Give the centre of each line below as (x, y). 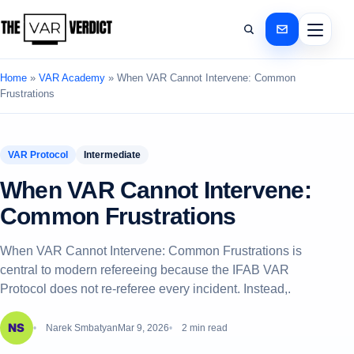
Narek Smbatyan (82, 328)
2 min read (205, 328)
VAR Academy (72, 78)
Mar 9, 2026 (143, 328)
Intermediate (112, 155)
